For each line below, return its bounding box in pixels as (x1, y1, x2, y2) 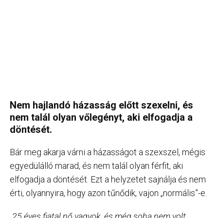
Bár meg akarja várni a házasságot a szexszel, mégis (10, 147, 205, 158)
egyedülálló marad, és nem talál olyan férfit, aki (10, 161, 183, 171)
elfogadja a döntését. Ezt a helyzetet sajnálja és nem (10, 174, 206, 185)
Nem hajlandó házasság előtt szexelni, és (10, 99, 193, 111)
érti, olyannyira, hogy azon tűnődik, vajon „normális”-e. (10, 188, 207, 199)
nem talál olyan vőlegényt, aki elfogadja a (10, 111, 193, 124)
